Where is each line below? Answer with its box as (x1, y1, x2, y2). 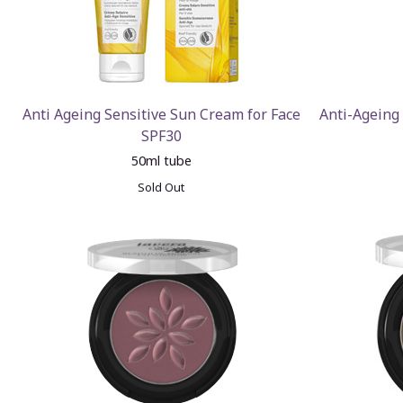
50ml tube (130, 152, 192, 169)
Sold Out (138, 179, 185, 195)
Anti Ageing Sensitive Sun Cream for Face (22, 104, 300, 124)
